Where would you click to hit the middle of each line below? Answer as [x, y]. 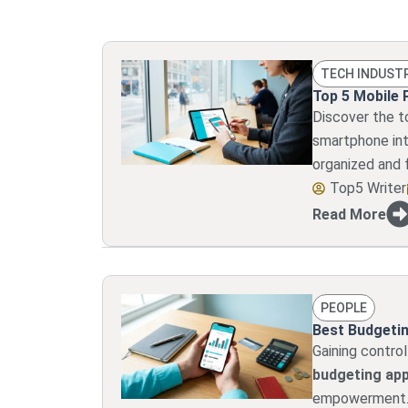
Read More [349, 214]
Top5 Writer [367, 188]
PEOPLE [343, 308]
